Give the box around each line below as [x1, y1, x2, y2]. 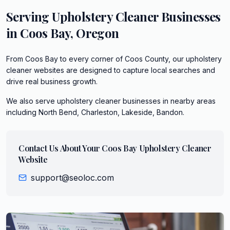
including [6, 107, 39, 117]
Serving [6, 8, 52, 25]
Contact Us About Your [18, 142, 102, 154]
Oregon [76, 24, 119, 41]
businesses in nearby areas [121, 96, 216, 105]
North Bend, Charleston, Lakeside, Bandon [39, 107, 183, 117]
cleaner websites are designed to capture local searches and [6, 65, 215, 74]
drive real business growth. [6, 76, 98, 86]
